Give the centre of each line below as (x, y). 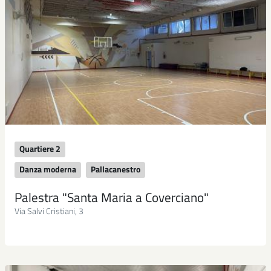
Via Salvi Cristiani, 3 (49, 211)
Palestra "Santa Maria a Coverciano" (112, 197)
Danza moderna (48, 169)
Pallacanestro (116, 169)
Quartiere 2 (40, 149)
